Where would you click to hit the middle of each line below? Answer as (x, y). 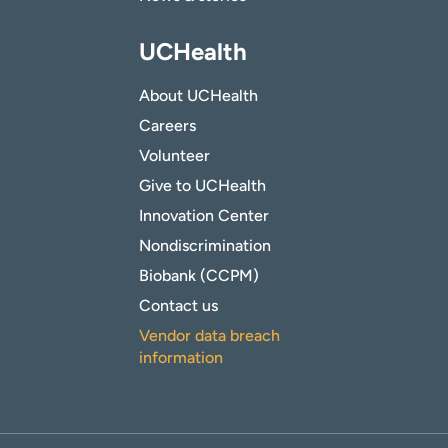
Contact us (178, 306)
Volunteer (174, 156)
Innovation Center (204, 216)
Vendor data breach (209, 336)
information (181, 358)
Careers (167, 126)
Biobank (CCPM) (199, 276)
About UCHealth (198, 96)
